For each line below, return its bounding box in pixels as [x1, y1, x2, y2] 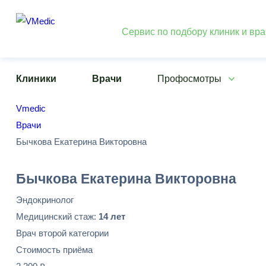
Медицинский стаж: [16, 211, 99, 221]
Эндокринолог [16, 195, 74, 205]
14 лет [99, 211, 125, 221]
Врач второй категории [16, 228, 109, 238]
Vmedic [16, 103, 46, 113]
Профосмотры [157, 74, 221, 84]
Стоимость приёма [16, 245, 93, 255]
